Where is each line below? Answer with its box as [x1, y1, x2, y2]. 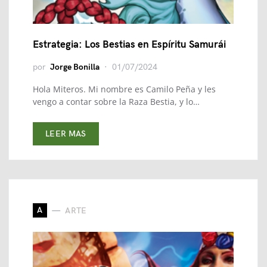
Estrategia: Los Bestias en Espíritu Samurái [33, 39, 226, 51]
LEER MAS [45, 129, 86, 139]
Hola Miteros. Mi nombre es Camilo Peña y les [33, 83, 216, 95]
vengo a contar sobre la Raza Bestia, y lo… [33, 96, 200, 107]
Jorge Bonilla [50, 62, 100, 72]
